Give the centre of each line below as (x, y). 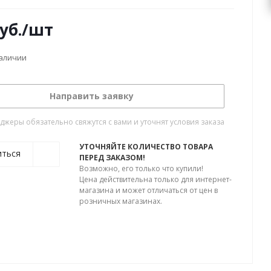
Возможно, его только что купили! (141, 168)
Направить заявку (91, 96)
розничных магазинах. (121, 201)
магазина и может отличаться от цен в (149, 190)
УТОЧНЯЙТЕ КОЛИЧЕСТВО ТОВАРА (146, 147)
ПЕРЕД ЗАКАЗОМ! (112, 158)
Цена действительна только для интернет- (155, 179)
